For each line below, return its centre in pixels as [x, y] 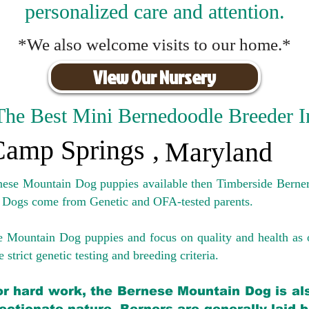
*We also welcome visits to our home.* [154, 44]
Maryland [219, 152]
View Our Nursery [154, 77]
